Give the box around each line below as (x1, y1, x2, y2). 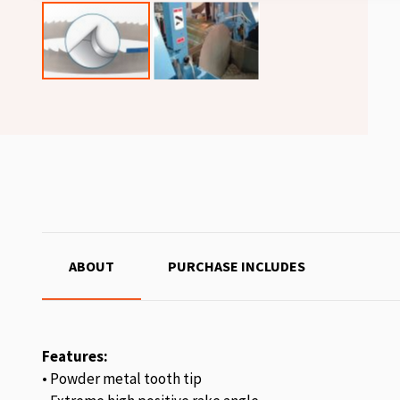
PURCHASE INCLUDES (168, 257, 305, 275)
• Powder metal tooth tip (42, 369, 202, 388)
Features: (42, 346, 108, 366)
